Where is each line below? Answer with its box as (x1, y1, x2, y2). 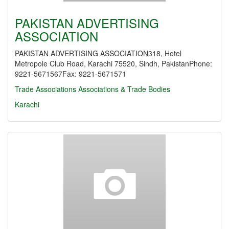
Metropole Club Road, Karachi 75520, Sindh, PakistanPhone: (15, 58, 212, 68)
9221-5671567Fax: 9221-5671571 (15, 68, 126, 79)
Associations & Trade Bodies (78, 84, 170, 94)
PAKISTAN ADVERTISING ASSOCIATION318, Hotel (15, 48, 181, 58)
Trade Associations (15, 84, 76, 94)
